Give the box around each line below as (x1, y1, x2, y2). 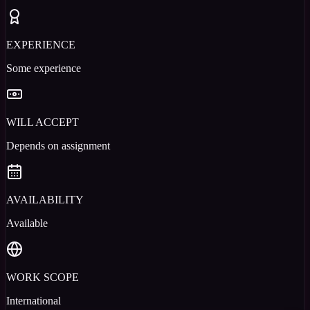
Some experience (6, 62, 81, 75)
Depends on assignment (6, 140, 110, 152)
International (6, 295, 61, 307)
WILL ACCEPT (6, 116, 79, 129)
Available (6, 217, 48, 230)
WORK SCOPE (6, 271, 79, 284)
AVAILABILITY (6, 194, 84, 206)
